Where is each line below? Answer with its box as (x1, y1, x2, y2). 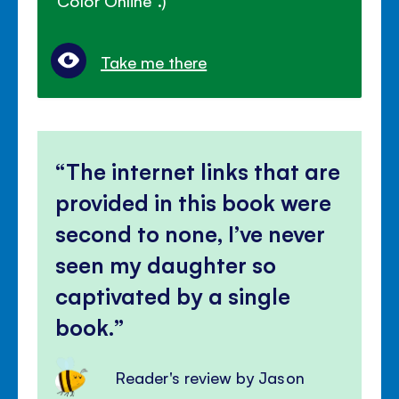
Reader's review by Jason (116, 366, 305, 387)
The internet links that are (66, 156, 341, 186)
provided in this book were (55, 187, 332, 217)
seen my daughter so (55, 249, 277, 280)
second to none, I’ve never (55, 218, 326, 248)
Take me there (101, 51, 208, 73)
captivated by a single (55, 281, 291, 311)
